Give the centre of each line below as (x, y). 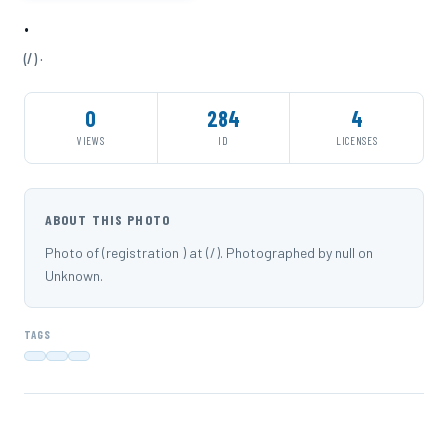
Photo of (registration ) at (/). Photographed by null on (209, 252)
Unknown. (74, 275)
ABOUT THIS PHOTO (107, 219)
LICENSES (357, 140)
